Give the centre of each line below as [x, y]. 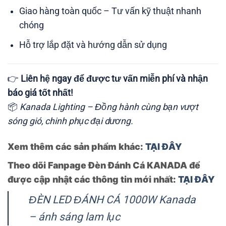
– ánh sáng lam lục [74, 216]
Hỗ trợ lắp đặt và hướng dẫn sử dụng [93, 45]
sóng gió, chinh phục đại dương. [70, 121]
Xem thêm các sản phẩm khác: [76, 147]
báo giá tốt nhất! [40, 93]
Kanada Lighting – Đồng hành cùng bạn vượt [109, 107]
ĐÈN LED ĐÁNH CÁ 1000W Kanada [112, 199]
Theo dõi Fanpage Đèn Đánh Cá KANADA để [104, 165]
